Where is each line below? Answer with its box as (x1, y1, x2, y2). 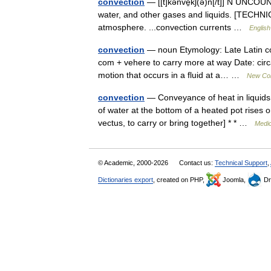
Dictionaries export (98, 176, 153, 183)
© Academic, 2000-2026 (98, 159, 170, 166)
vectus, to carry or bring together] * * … (98, 118, 255, 128)
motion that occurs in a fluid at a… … (98, 70, 247, 80)
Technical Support (215, 159, 267, 166)
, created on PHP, (153, 176, 206, 183)
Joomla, (221, 176, 247, 183)
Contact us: (179, 159, 215, 166)
